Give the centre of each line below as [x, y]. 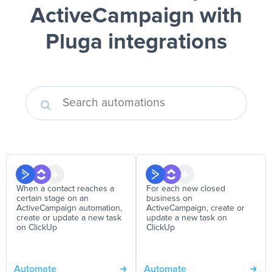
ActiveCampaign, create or [195, 208]
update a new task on [187, 218]
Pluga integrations [136, 42]
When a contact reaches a [65, 189]
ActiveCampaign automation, [69, 208]
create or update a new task [69, 218]
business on [169, 199]
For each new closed [186, 189]
